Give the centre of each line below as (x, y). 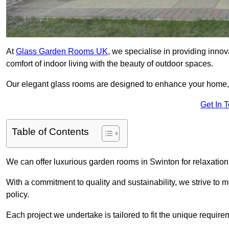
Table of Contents (50, 132)
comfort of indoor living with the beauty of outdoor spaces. (110, 64)
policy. (18, 195)
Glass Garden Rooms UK (62, 52)
